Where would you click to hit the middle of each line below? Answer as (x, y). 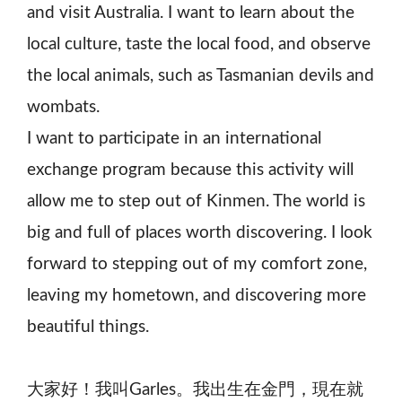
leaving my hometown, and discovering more (197, 295)
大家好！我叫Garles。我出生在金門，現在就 (195, 389)
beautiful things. (88, 327)
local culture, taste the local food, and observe (199, 44)
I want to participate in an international (174, 138)
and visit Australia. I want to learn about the (191, 13)
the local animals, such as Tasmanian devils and (201, 75)
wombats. (63, 107)
